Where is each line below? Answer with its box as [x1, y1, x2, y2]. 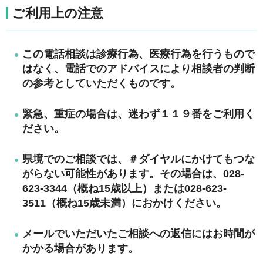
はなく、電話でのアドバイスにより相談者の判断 [22, 62, 255, 75]
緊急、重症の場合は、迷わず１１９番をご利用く [22, 107, 255, 120]
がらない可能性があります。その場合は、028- [22, 167, 244, 180]
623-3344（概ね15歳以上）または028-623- [22, 182, 227, 194]
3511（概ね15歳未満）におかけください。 [22, 197, 227, 209]
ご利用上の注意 [12, 5, 103, 21]
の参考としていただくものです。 [22, 77, 181, 89]
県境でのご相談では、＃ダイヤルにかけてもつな [22, 153, 255, 165]
